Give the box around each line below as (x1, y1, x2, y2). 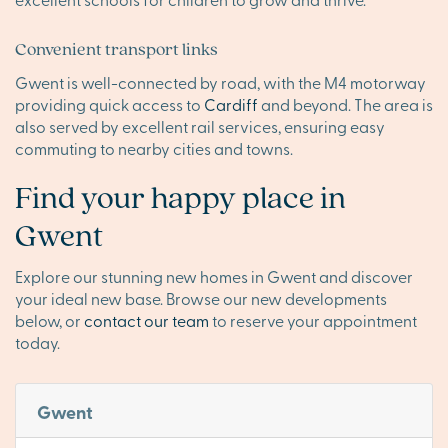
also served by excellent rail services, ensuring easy (15, 115, 385, 138)
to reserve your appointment (209, 309, 417, 332)
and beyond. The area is (258, 93, 433, 116)
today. (15, 331, 60, 354)
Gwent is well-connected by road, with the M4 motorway (15, 71, 426, 94)
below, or (15, 309, 84, 332)
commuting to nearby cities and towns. (15, 137, 293, 160)
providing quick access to (15, 93, 204, 116)
